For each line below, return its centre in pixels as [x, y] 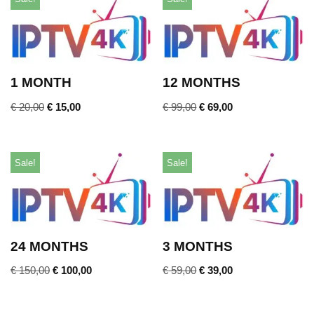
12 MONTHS [202, 83]
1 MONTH [41, 83]
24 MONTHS [49, 246]
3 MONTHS [198, 246]
